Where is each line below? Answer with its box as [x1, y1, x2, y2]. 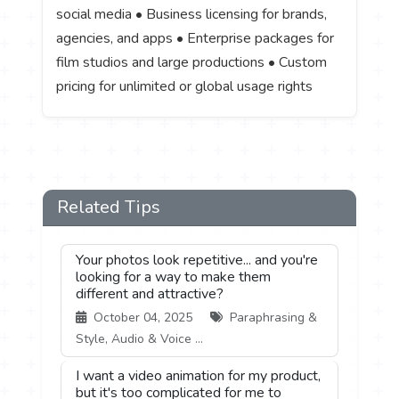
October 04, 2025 [90, 308, 197, 326]
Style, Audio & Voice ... [76, 330, 204, 347]
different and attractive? [76, 283, 224, 304]
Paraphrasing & [226, 308, 318, 326]
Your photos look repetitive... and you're [76, 249, 319, 270]
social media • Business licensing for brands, [56, 4, 328, 24]
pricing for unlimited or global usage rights [56, 76, 313, 96]
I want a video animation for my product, [76, 365, 322, 386]
